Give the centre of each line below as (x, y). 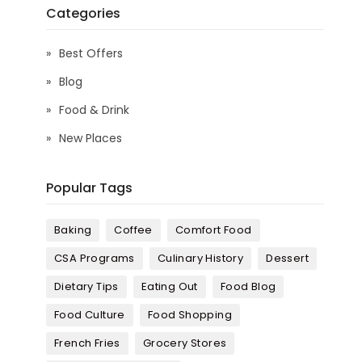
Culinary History (200, 259)
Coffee (133, 230)
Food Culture (90, 315)
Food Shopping (190, 315)
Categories (83, 14)
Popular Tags (89, 188)
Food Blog (248, 287)
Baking (73, 230)
